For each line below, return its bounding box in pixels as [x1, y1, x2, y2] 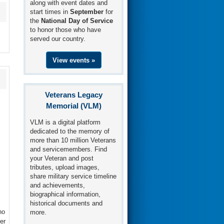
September [70, 8, 104, 16]
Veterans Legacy [44, 90, 102, 99]
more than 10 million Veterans [30, 136, 116, 144]
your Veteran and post [30, 154, 94, 162]
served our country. [30, 35, 86, 43]
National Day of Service [41, 17, 113, 25]
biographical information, [30, 190, 101, 198]
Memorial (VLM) [45, 101, 101, 110]
